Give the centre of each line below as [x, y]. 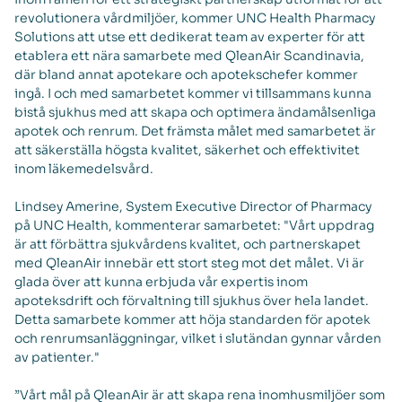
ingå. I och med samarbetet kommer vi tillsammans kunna [193, 93]
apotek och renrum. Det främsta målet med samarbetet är [195, 131]
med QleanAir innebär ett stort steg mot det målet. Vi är [189, 263]
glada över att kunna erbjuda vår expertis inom [161, 282]
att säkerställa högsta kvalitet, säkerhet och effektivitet [187, 150]
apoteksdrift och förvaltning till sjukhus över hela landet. [192, 301]
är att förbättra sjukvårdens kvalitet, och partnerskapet [188, 244]
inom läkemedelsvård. [84, 169]
